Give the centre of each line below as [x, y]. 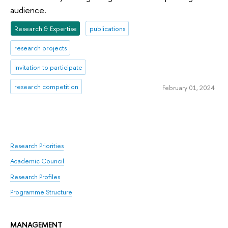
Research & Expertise [45, 29]
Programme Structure [41, 192]
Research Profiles [35, 176]
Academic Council [37, 161]
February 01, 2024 [188, 88]
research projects [40, 48]
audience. [28, 10]
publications [107, 29]
